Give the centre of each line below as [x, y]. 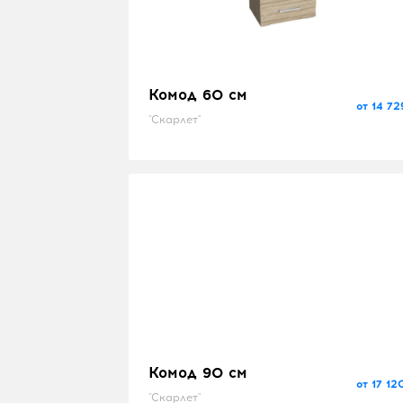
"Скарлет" [175, 120]
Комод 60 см [198, 94]
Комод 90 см [198, 382]
